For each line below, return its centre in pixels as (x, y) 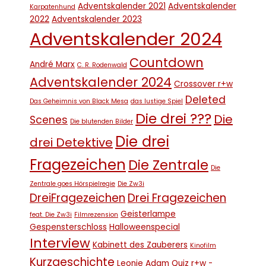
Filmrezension (96, 215)
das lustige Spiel (157, 101)
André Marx (52, 64)
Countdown (167, 63)
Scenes (49, 120)
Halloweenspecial (145, 227)
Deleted (205, 100)
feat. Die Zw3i (51, 215)
